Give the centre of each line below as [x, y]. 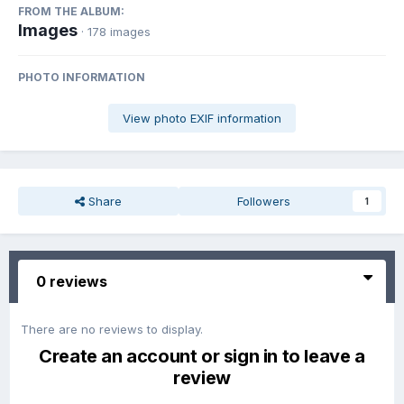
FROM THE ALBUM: [71, 12]
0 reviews [72, 282]
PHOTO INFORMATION [82, 78]
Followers [264, 202]
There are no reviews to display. [112, 330]
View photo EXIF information [202, 119]
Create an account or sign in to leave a [202, 357]
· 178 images [116, 32]
